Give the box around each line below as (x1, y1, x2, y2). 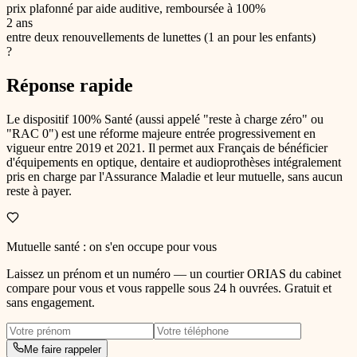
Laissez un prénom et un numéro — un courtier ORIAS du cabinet (6, 267, 341, 281)
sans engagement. (6, 296, 95, 310)
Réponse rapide (6, 75, 133, 96)
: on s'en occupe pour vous (80, 240, 217, 254)
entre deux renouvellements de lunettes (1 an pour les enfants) (6, 30, 316, 45)
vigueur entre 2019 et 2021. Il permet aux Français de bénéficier (6, 141, 328, 155)
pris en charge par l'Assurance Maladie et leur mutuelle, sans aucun (6, 170, 343, 184)
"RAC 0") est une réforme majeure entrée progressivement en (6, 127, 316, 141)
